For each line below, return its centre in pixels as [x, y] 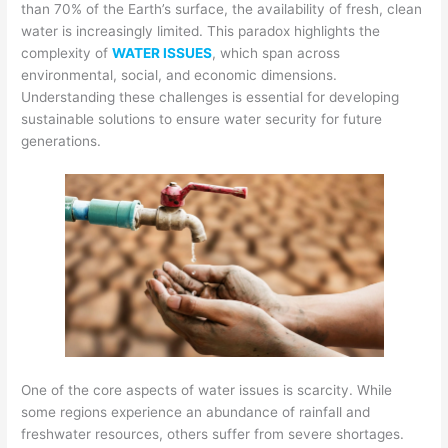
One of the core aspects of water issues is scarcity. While [207, 389]
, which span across [276, 52]
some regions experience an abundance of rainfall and [196, 411]
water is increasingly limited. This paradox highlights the [201, 30]
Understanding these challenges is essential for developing [210, 96]
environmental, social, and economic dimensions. [179, 74]
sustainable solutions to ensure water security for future [202, 118]
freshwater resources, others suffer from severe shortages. [213, 433]
